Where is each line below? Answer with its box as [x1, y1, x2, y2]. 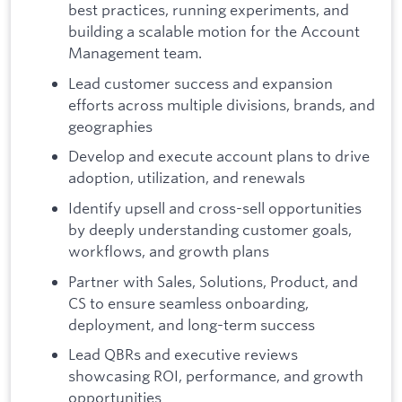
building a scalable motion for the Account [68, 22, 360, 41]
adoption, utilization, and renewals [68, 168, 305, 188]
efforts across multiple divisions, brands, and [68, 94, 375, 114]
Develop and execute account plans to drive [68, 146, 370, 166]
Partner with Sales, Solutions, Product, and [68, 271, 358, 291]
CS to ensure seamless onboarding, [68, 293, 309, 312]
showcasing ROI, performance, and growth [68, 366, 363, 386]
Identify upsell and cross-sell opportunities [68, 198, 362, 218]
